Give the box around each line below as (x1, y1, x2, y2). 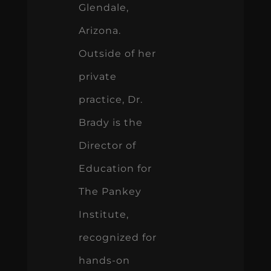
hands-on (78, 254, 130, 266)
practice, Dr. (78, 93, 143, 105)
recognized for (78, 231, 157, 243)
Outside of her (78, 47, 156, 59)
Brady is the (78, 116, 143, 128)
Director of (78, 139, 136, 151)
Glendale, (78, 1, 129, 13)
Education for (78, 162, 152, 174)
